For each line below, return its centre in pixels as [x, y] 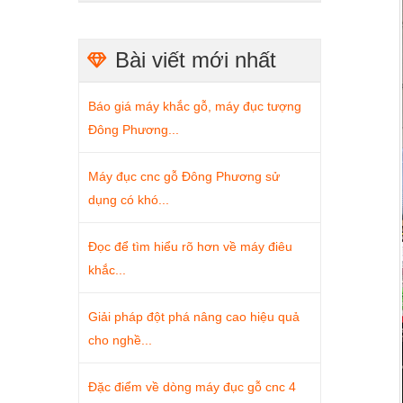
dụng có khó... [129, 200]
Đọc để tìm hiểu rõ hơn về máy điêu [190, 246]
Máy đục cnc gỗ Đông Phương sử [184, 176]
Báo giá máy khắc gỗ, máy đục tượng [195, 106]
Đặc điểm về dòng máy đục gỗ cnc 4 [192, 387]
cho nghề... [120, 340]
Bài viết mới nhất [196, 60]
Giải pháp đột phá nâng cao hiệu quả [194, 317]
